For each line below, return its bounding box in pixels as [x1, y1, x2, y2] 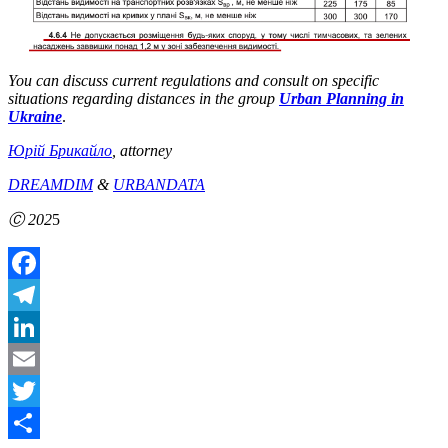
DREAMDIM [8, 175, 93, 193]
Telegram [8, 317, 67, 335]
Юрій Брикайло [8, 141, 112, 159]
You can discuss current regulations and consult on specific [8, 71, 379, 89]
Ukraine [8, 107, 62, 125]
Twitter [8, 413, 53, 431]
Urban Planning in [279, 89, 404, 107]
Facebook [8, 285, 70, 303]
